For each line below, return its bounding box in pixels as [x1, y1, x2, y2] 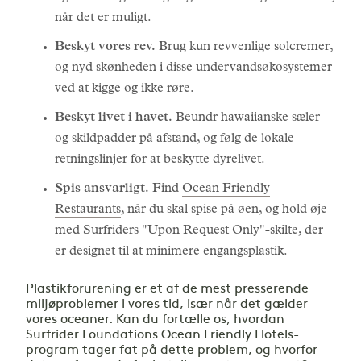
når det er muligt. [55, 12, 151, 25]
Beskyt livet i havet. [55, 112, 172, 125]
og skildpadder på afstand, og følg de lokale [55, 133, 294, 146]
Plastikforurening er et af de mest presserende [26, 283, 309, 296]
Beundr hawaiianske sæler [172, 112, 320, 125]
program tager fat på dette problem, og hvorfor [26, 344, 317, 357]
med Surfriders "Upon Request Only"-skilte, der [55, 225, 323, 238]
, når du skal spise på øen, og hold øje [121, 204, 327, 217]
